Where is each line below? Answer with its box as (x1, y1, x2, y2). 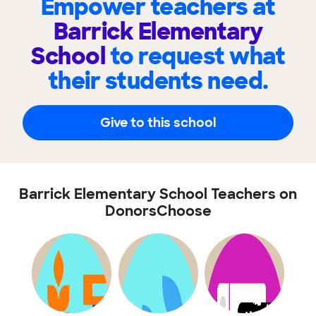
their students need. (47, 66, 269, 96)
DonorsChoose (104, 202, 212, 220)
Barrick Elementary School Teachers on (19, 185, 297, 203)
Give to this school (100, 114, 216, 131)
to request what (109, 42, 285, 71)
